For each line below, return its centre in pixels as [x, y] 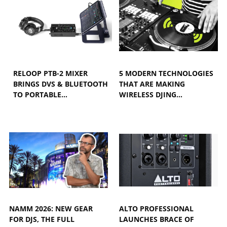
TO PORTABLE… [41, 95]
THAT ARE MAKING [152, 84]
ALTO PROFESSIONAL [157, 209]
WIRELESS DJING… [151, 95]
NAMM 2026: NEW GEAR [51, 209]
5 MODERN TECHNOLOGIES [166, 73]
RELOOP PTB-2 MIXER [51, 73]
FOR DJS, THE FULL [42, 219]
